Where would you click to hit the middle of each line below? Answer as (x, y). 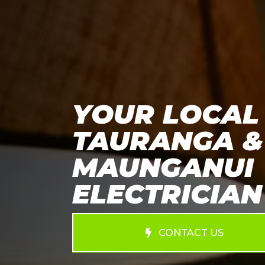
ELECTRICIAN (167, 194)
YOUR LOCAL (166, 114)
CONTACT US (191, 233)
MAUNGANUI (163, 167)
